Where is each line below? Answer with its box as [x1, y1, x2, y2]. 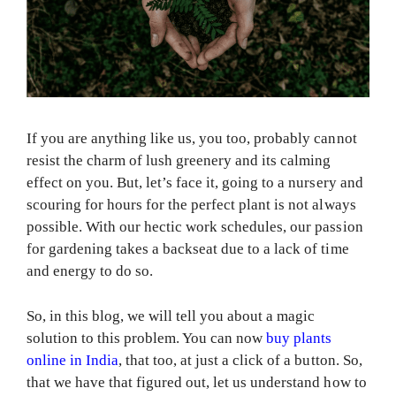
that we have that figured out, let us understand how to [27, 373, 367, 391]
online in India [27, 351, 119, 369]
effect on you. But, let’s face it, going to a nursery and [27, 174, 363, 192]
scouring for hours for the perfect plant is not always [27, 196, 356, 214]
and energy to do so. [27, 263, 157, 280]
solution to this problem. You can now [27, 329, 267, 346]
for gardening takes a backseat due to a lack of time [27, 240, 349, 258]
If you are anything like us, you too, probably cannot [27, 130, 357, 148]
